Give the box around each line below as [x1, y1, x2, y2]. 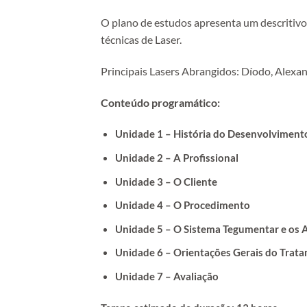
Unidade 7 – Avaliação [114, 269, 219, 282]
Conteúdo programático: [101, 95, 222, 109]
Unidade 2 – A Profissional [114, 151, 238, 164]
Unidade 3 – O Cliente [114, 175, 219, 188]
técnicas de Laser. [101, 32, 182, 46]
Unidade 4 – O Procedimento [114, 199, 250, 212]
